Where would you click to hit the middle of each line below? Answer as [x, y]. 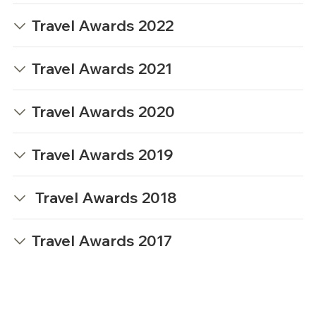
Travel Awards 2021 [102, 68]
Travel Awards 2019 [102, 154]
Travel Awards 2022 [102, 25]
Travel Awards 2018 [104, 197]
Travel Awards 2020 [103, 111]
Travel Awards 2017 [102, 240]
